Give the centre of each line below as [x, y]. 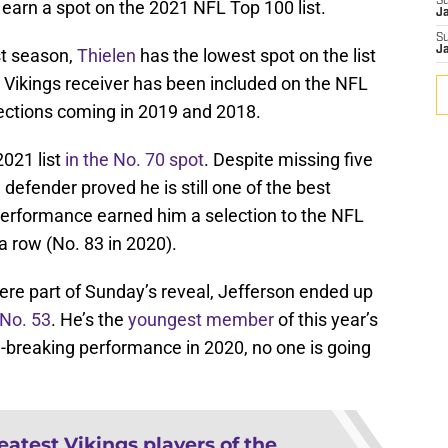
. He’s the [89, 320]
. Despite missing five [288, 160]
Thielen [106, 56]
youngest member [201, 320]
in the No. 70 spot [134, 160]
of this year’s [326, 320]
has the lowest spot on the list [256, 56]
